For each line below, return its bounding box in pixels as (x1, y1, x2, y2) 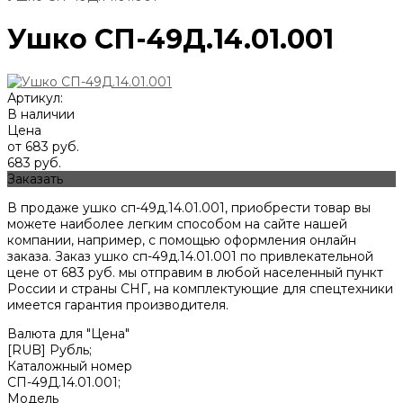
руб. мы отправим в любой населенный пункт (85, 264, 383, 282)
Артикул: (7, 90, 63, 107)
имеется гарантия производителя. (7, 297, 228, 314)
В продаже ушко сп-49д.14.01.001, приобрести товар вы (7, 200, 371, 217)
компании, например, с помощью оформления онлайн (7, 232, 356, 249)
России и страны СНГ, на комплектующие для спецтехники (7, 281, 393, 298)
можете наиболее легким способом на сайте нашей (7, 216, 347, 233)
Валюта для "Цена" (7, 326, 130, 343)
